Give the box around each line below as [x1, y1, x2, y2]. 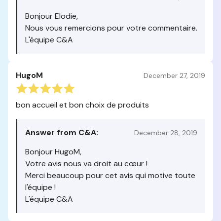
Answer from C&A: [25, 127, 98, 138]
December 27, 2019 [144, 71, 205, 80]
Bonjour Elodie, [25, 11, 78, 21]
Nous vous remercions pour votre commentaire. [25, 23, 197, 33]
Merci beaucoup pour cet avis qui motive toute [25, 170, 195, 181]
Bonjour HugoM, [25, 147, 81, 157]
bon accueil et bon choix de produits [16, 100, 149, 110]
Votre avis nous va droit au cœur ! [25, 158, 147, 169]
